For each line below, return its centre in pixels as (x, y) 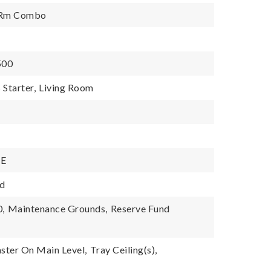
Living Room (66, 87)
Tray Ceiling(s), (123, 250)
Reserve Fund (140, 208)
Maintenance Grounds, (57, 208)
